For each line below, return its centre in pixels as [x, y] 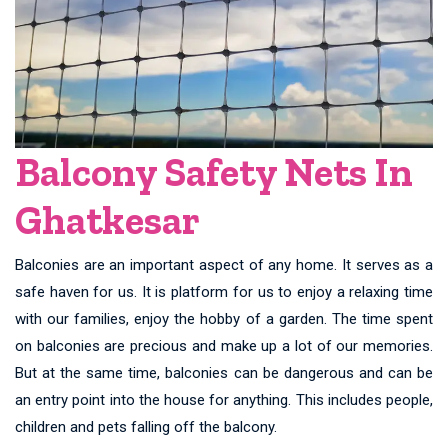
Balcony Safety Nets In [214, 172]
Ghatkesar [107, 220]
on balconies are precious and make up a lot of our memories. [224, 346]
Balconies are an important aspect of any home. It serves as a [224, 265]
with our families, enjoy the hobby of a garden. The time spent [224, 319]
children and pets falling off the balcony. [146, 427]
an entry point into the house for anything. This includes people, [224, 400]
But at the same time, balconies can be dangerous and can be [224, 373]
